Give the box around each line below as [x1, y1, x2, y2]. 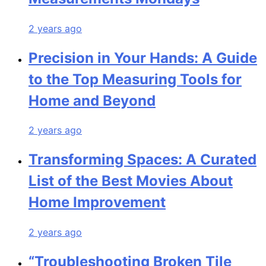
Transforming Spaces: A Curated [28, 151, 256, 169]
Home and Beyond [28, 91, 156, 109]
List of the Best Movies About [28, 172, 233, 190]
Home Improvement [28, 194, 166, 211]
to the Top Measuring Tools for [28, 70, 242, 88]
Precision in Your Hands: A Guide [28, 49, 257, 66]
